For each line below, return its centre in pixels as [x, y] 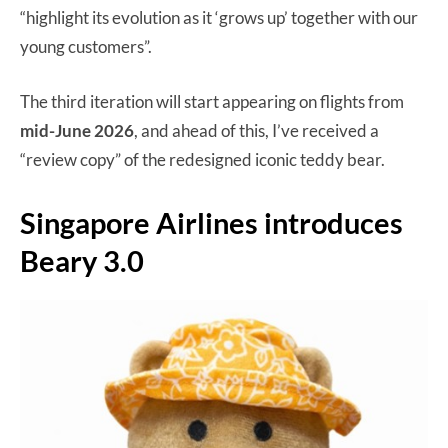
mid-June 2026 [77, 130]
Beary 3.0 [82, 260]
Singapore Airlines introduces [211, 222]
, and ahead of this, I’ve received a [256, 130]
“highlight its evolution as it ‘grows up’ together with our [219, 17]
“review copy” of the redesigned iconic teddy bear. [204, 159]
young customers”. [86, 46]
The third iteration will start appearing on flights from [212, 101]
